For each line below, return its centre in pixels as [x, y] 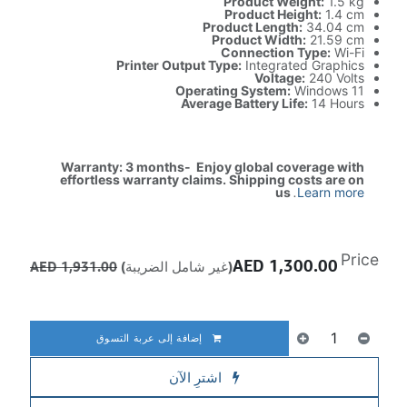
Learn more [331, 192]
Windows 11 [328, 90]
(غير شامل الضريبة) [177, 266]
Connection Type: [276, 52]
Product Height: [273, 14]
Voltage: [280, 78]
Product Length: [253, 27]
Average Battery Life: [244, 103]
